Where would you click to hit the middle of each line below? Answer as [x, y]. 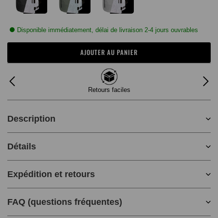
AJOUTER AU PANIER [109, 52]
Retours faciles [109, 90]
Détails [22, 146]
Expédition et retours [51, 174]
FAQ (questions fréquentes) [65, 202]
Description [31, 118]
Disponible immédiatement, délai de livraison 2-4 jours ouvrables [109, 30]
